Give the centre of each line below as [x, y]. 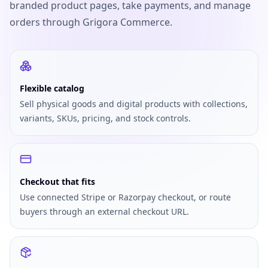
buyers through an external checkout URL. [104, 211]
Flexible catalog [52, 88]
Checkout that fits [57, 182]
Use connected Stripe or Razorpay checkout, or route [125, 197]
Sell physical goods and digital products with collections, [134, 104]
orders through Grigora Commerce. [91, 22]
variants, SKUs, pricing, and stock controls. [105, 118]
